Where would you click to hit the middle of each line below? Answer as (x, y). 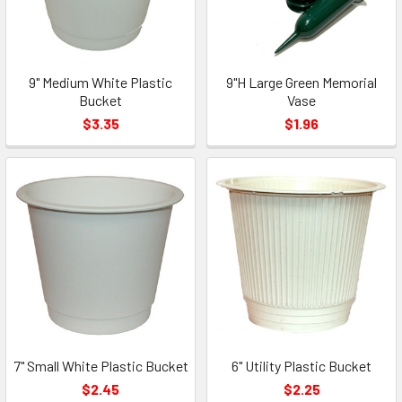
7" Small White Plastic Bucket (100, 366)
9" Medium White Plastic (100, 82)
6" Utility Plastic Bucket (301, 366)
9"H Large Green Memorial (301, 82)
